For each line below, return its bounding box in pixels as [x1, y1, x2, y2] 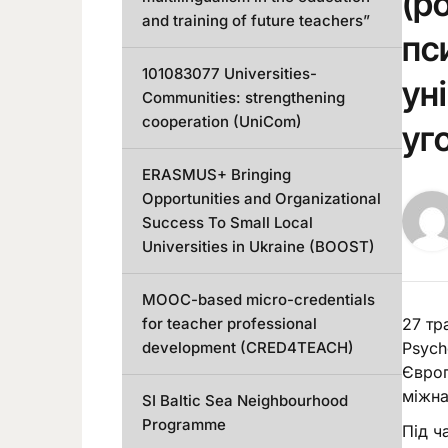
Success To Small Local [142, 213, 313, 232]
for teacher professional [142, 314, 317, 333]
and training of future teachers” [142, 11, 370, 30]
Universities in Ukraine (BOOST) [142, 237, 375, 256]
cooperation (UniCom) [142, 112, 302, 131]
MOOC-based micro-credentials [142, 290, 375, 309]
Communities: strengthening [142, 88, 345, 107]
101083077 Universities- [142, 64, 317, 83]
